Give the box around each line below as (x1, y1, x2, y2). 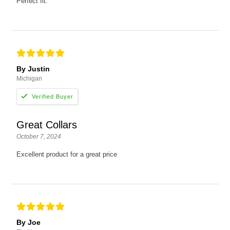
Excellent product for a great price (16, 150, 118, 159)
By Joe (16, 218, 41, 227)
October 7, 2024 (16, 133, 62, 141)
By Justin (16, 65, 50, 73)
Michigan (16, 75, 43, 83)
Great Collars (16, 119, 78, 131)
